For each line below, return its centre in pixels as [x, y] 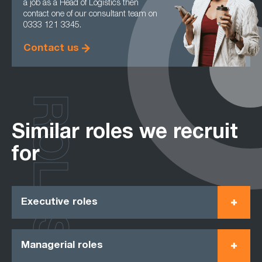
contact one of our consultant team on [90, 15]
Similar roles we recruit [125, 134]
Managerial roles [62, 246]
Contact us [51, 49]
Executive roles [59, 202]
